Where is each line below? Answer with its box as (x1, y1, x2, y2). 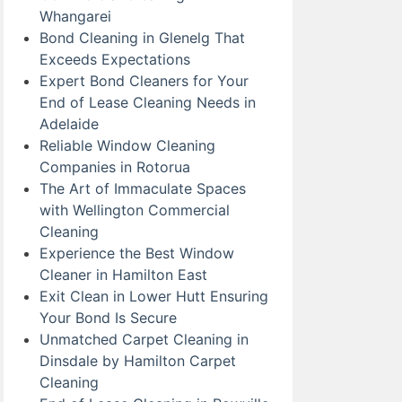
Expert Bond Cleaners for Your (39, 71, 249, 90)
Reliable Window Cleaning (39, 135, 215, 154)
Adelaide (39, 114, 99, 133)
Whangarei (39, 6, 111, 25)
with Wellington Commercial (39, 200, 230, 219)
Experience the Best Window (39, 243, 234, 262)
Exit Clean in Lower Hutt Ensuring (39, 286, 268, 305)
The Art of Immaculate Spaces (39, 179, 246, 197)
